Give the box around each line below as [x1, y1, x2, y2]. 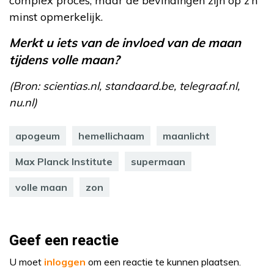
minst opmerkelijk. [9, 9, 103, 24]
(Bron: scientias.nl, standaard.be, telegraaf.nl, [9, 78, 240, 93]
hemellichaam [78, 129, 144, 142]
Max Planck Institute [15, 155, 113, 168]
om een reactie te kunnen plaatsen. [86, 255, 241, 268]
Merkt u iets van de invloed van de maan [9, 34, 241, 50]
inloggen [44, 255, 86, 268]
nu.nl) [9, 95, 37, 109]
